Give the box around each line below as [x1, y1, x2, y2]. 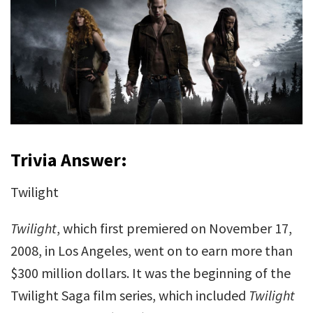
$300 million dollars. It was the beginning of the [10, 264, 291, 282]
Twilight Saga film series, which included [10, 286, 249, 304]
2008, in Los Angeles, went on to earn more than [10, 242, 293, 259]
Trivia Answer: [10, 148, 127, 171]
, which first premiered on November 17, [57, 219, 292, 237]
